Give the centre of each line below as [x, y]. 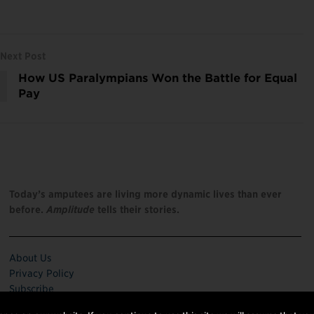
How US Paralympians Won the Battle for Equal [158, 78]
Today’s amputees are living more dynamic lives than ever [146, 194]
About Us [30, 258]
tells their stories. [139, 209]
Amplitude [72, 209]
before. [28, 209]
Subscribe [32, 288]
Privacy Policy [42, 273]
